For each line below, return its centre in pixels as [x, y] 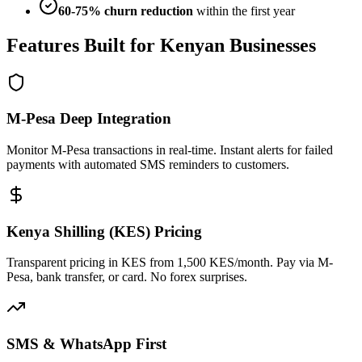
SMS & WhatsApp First [86, 344]
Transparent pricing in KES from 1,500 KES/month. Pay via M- [170, 263]
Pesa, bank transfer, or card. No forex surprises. [127, 277]
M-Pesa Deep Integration [89, 119]
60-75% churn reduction [126, 11]
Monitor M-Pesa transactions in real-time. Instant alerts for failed [170, 150]
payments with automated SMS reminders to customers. [148, 165]
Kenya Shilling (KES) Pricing [104, 231]
